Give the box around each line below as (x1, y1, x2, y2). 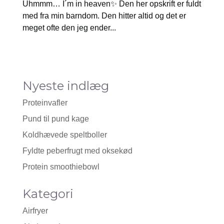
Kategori (22, 186, 73, 201)
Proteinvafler (22, 98, 67, 107)
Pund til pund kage (22, 114, 89, 123)
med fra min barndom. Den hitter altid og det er (22, 11, 186, 20)
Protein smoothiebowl (22, 162, 99, 171)
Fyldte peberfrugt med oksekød (22, 146, 132, 155)
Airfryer (22, 206, 48, 215)
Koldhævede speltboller (22, 130, 107, 139)
